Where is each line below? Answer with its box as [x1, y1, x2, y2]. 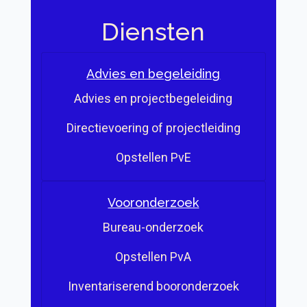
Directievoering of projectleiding [66, 121, 241, 136]
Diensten [101, 17, 206, 47]
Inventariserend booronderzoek [67, 279, 239, 294]
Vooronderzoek [108, 195, 199, 210]
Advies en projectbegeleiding [74, 91, 233, 106]
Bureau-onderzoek [103, 220, 204, 235]
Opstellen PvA [115, 249, 192, 265]
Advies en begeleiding [86, 66, 221, 82]
